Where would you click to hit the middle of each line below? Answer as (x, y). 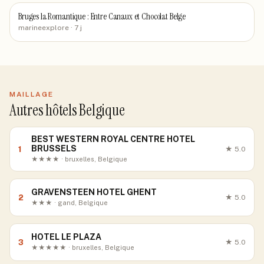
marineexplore (44, 28)
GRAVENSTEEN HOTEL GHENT (94, 192)
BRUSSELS (54, 148)
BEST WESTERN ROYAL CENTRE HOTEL (113, 139)
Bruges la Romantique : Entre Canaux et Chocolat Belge (102, 16)
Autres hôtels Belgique (67, 110)
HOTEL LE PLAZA (66, 237)
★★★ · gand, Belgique (70, 203)
